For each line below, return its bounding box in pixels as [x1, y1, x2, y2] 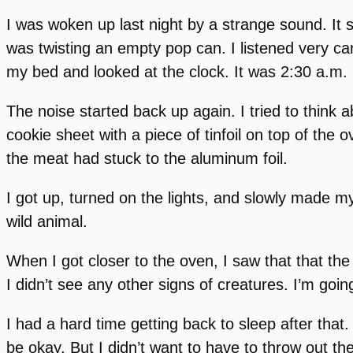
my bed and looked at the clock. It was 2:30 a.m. [6, 62, 347, 80]
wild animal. [6, 213, 87, 231]
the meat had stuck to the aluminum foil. [6, 150, 288, 167]
